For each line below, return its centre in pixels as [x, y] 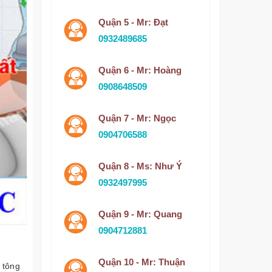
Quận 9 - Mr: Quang [140, 214]
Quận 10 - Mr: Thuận [141, 262]
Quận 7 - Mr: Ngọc [137, 118]
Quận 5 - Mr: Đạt [133, 22]
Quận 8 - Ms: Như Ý [140, 166]
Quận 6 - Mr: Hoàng [140, 70]
